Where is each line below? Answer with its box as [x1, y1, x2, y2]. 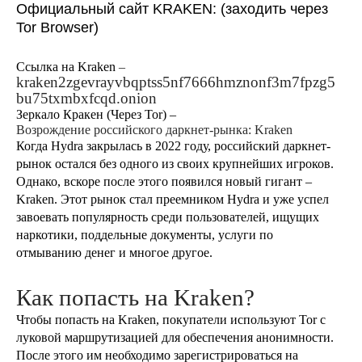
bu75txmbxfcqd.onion [16, 90, 157, 107]
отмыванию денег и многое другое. [16, 246, 213, 260]
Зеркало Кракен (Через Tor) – [16, 107, 176, 122]
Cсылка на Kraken [16, 60, 116, 74]
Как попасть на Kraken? [16, 284, 255, 311]
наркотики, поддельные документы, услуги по [16, 228, 273, 242]
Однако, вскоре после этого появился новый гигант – [16, 175, 312, 189]
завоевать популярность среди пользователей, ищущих [16, 210, 319, 225]
